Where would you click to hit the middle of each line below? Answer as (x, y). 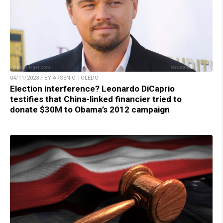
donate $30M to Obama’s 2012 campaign (90, 109)
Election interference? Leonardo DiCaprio (92, 88)
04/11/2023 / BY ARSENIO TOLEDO (54, 78)
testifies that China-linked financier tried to (96, 99)
